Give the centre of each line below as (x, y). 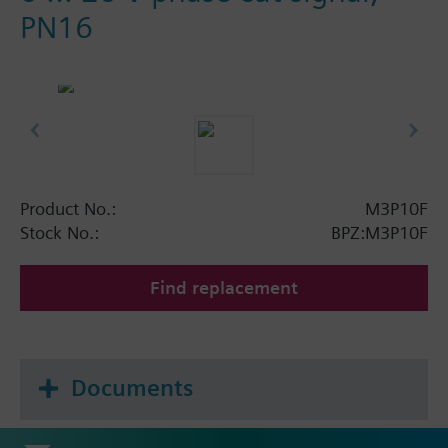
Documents (132, 387)
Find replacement (224, 287)
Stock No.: (59, 232)
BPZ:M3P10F (379, 232)
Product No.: (68, 208)
